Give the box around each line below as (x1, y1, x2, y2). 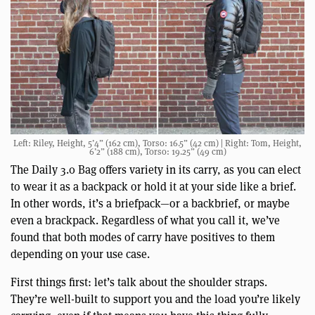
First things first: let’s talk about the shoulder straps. (11, 274, 267, 290)
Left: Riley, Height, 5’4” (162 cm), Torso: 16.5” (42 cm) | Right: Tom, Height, (13, 136, 302, 150)
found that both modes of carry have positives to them (11, 229, 275, 245)
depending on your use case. (11, 246, 150, 262)
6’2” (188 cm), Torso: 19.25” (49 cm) (89, 145, 226, 158)
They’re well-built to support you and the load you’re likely (11, 291, 300, 307)
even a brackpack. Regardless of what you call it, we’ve (11, 212, 280, 228)
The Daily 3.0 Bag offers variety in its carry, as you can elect (11, 162, 301, 177)
